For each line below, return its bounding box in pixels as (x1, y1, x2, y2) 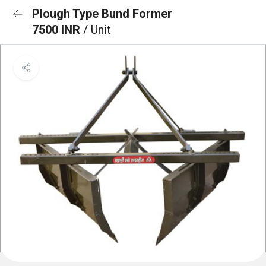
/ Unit (83, 23, 111, 37)
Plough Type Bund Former (32, 7, 172, 21)
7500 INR (32, 23, 83, 37)
